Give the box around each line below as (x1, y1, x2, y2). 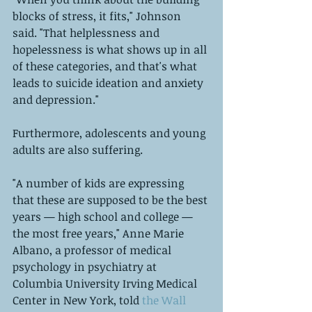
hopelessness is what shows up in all (13, 41, 210, 57)
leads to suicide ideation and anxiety (13, 75, 206, 91)
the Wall (139, 292, 189, 308)
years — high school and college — (13, 208, 196, 224)
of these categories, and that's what (13, 58, 200, 74)
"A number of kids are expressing (13, 175, 187, 191)
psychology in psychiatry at (13, 258, 159, 274)
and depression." (13, 91, 102, 107)
